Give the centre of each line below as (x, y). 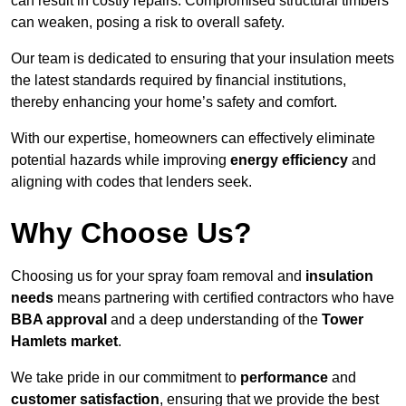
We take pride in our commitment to (126, 378)
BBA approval (59, 320)
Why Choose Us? (131, 233)
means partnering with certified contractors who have (224, 298)
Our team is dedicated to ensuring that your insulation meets (203, 59)
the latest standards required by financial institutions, (179, 81)
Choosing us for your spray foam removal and (158, 276)
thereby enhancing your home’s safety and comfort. (174, 102)
